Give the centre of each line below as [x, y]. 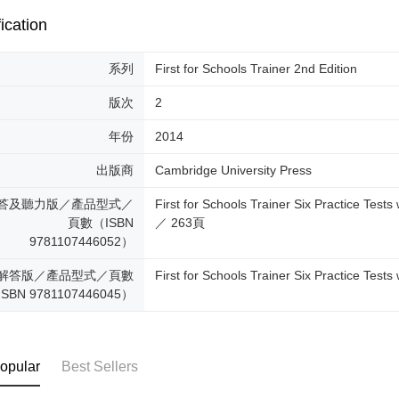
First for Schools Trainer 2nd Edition [256, 69]
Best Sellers [100, 367]
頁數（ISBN [101, 223]
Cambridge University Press [234, 171]
